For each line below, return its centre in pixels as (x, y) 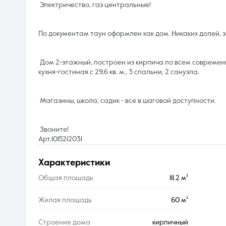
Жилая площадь (65, 201)
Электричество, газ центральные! (95, 5)
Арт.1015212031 (60, 139)
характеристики (77, 163)
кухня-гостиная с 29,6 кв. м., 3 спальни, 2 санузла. (120, 72)
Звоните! (54, 129)
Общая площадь (66, 178)
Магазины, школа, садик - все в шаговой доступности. (127, 101)
